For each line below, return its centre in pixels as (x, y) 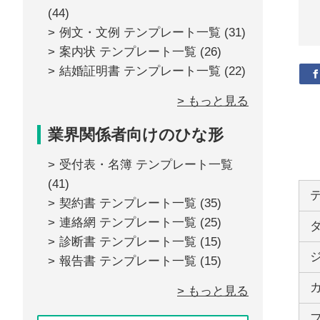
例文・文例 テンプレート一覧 (140, 32)
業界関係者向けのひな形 (136, 135)
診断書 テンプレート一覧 (128, 242)
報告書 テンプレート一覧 (128, 261)
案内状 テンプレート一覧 (128, 52)
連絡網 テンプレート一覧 (128, 222)
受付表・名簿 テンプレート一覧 (146, 165)
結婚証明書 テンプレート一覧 (140, 71)
